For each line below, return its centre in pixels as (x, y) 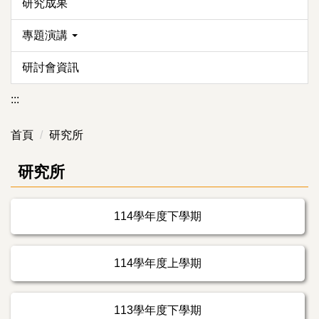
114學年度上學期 (158, 263)
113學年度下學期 (158, 310)
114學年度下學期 (158, 216)
